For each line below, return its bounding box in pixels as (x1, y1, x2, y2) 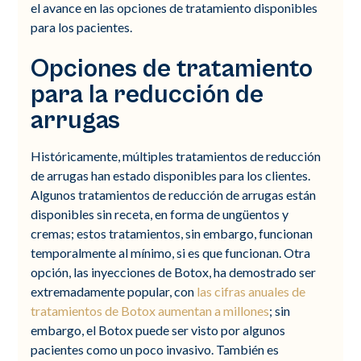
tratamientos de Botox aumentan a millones (31, 302, 270, 318)
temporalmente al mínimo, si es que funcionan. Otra (31, 244, 311, 260)
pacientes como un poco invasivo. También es (31, 341, 280, 357)
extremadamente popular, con (31, 283, 195, 299)
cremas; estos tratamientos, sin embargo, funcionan (31, 225, 313, 241)
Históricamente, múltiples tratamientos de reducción (31, 147, 322, 164)
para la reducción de (31, 79, 264, 110)
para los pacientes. (31, 19, 133, 35)
